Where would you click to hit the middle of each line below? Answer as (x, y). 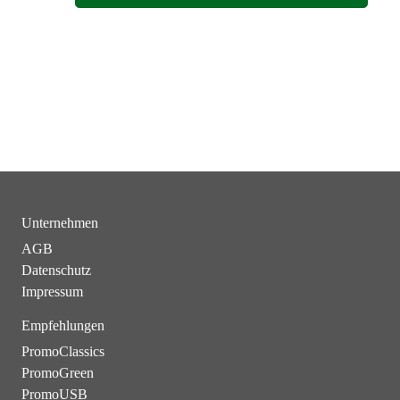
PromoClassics (63, 352)
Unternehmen (60, 223)
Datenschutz (56, 271)
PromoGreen (58, 373)
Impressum (52, 292)
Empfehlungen (63, 326)
